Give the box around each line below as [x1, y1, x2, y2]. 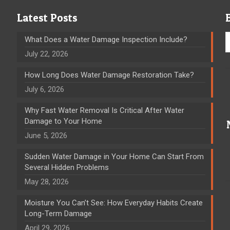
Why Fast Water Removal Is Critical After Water [24, 105, 184, 115]
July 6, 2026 [24, 84, 64, 94]
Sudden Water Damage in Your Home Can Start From [24, 151, 204, 161]
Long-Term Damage [24, 208, 92, 218]
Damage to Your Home [24, 116, 102, 126]
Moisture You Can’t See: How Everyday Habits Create [24, 198, 203, 207]
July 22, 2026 [24, 49, 68, 59]
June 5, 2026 [24, 130, 67, 140]
